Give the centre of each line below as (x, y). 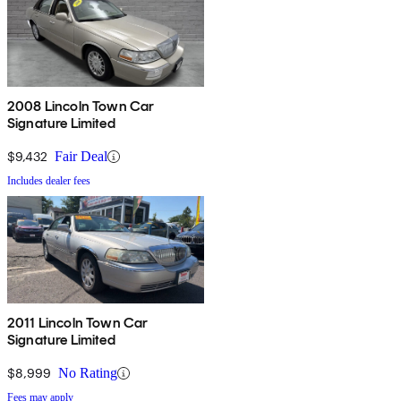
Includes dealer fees (49, 181)
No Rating (88, 373)
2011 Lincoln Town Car (78, 323)
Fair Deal (81, 157)
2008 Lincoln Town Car (81, 107)
